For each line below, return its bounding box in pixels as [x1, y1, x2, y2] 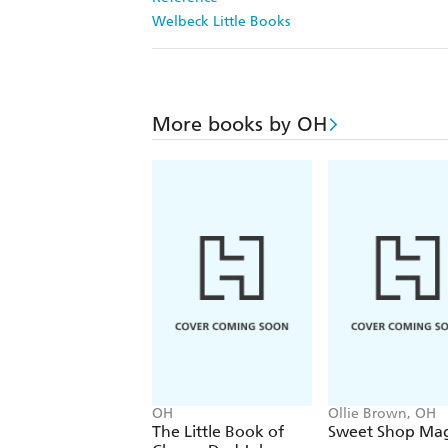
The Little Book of [152, 422, 284, 442]
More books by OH [152, 112, 327, 137]
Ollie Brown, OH [328, 405, 436, 423]
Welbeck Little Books [152, 13, 290, 31]
